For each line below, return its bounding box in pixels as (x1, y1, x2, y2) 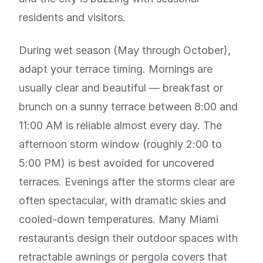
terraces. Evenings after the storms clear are (19, 176, 235, 188)
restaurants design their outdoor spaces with (19, 232, 238, 244)
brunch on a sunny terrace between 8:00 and (19, 100, 238, 113)
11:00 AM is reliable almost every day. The (19, 119, 222, 131)
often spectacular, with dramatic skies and (19, 194, 226, 207)
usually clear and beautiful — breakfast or (19, 82, 223, 94)
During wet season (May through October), (19, 44, 231, 56)
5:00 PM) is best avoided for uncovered (19, 157, 214, 169)
